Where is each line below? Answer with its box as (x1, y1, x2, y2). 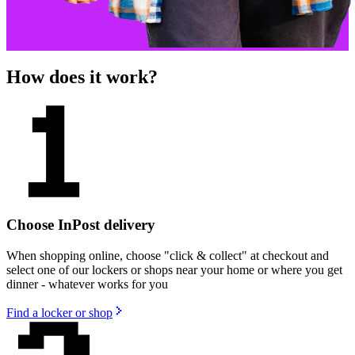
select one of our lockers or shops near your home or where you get (6, 262, 342, 277)
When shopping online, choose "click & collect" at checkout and (6, 248, 329, 262)
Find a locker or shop (6, 305, 113, 319)
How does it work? (6, 66, 158, 87)
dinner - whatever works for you (6, 277, 168, 291)
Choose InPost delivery (6, 216, 155, 234)
